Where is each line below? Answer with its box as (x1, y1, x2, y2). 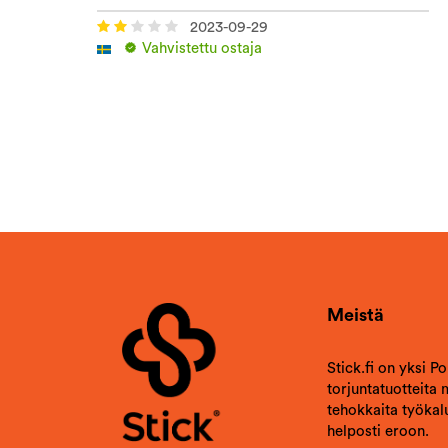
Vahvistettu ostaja (138, 40, 262, 56)
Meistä (327, 306, 384, 325)
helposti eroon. (327, 424, 429, 440)
